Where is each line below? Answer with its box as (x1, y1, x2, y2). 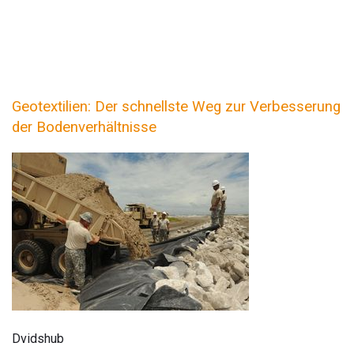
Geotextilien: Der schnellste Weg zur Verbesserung (12, 98, 341, 116)
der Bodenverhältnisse (12, 119, 156, 137)
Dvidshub (12, 330, 64, 346)
